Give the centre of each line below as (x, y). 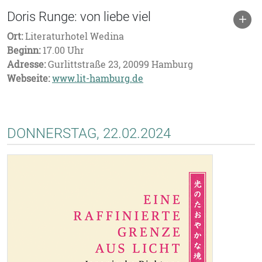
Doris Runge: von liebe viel (79, 17)
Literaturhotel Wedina (73, 36)
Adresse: (26, 64)
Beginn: (24, 50)
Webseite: (28, 78)
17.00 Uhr (62, 50)
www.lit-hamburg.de (98, 78)
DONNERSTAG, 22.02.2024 (89, 133)
